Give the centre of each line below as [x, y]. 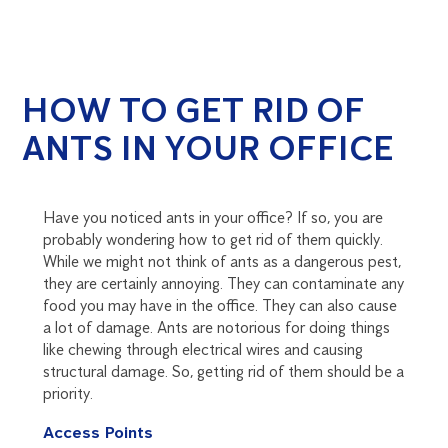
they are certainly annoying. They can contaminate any [223, 283]
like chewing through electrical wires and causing [202, 349]
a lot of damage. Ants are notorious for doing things [216, 327]
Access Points [97, 431]
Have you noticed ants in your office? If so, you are [212, 217]
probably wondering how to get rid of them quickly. [212, 239]
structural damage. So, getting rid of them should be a [223, 371]
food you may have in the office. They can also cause [219, 305]
